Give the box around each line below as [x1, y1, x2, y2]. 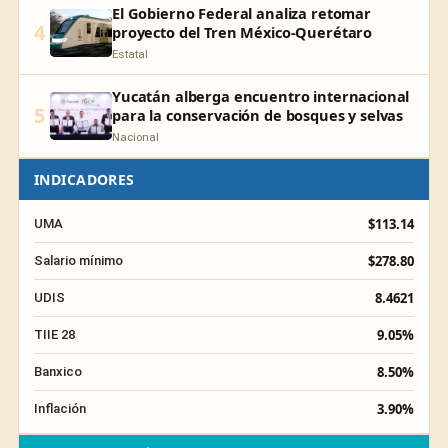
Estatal [112, 46, 148, 61]
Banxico [34, 363, 82, 379]
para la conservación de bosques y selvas [112, 104, 404, 125]
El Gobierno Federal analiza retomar [112, 2, 371, 23]
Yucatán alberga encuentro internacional [112, 85, 410, 106]
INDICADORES [34, 169, 135, 189]
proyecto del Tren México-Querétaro [112, 21, 373, 42]
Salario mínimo [34, 252, 123, 268]
